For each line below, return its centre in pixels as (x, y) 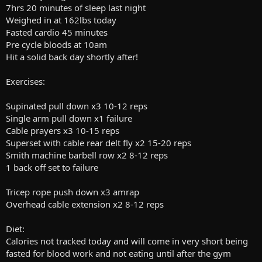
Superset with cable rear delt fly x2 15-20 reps (99, 143)
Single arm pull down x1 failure (69, 118)
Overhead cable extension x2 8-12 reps (85, 204)
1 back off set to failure (52, 168)
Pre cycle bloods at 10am (56, 45)
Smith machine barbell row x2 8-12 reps (87, 155)
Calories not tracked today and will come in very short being (127, 241)
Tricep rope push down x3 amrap (73, 192)
